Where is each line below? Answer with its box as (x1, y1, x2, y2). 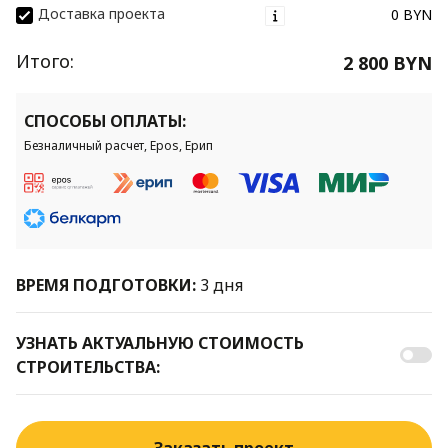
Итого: (16, 49, 74, 73)
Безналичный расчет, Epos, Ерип (24, 137, 213, 154)
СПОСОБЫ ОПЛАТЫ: (24, 110, 186, 132)
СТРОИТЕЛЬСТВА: (16, 356, 160, 378)
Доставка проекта (38, 4, 165, 23)
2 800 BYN (342, 51, 432, 75)
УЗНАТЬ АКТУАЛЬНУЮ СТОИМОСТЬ (16, 332, 304, 354)
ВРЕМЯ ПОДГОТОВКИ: (16, 274, 200, 296)
